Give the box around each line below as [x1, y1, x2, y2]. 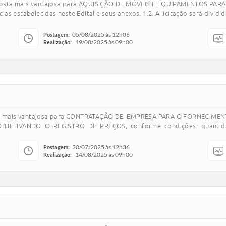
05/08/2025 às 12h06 [72, 31, 130, 38]
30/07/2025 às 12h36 [72, 143, 130, 151]
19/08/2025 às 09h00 [75, 38, 133, 46]
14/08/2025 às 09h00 [75, 151, 133, 158]
